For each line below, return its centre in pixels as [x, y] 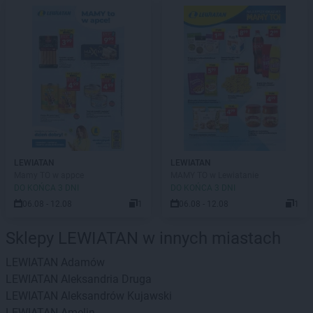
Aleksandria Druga [106, 279]
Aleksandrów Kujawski [116, 296]
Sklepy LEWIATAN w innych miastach [143, 238]
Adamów [83, 262]
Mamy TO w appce [49, 175]
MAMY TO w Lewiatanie [214, 175]
